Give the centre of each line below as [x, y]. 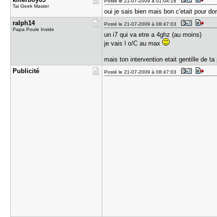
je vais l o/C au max [133, 43]
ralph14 [24, 23]
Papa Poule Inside [34, 29]
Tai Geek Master [31, 6]
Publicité [26, 71]
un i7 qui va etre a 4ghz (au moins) [153, 35]
